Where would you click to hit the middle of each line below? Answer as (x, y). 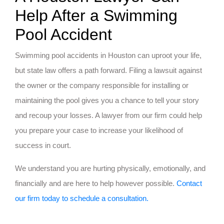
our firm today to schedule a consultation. (82, 198)
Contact (189, 183)
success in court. (43, 145)
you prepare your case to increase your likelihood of (99, 130)
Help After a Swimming (96, 15)
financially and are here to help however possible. (96, 183)
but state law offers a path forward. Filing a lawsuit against (108, 70)
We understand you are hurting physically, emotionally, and (110, 168)
